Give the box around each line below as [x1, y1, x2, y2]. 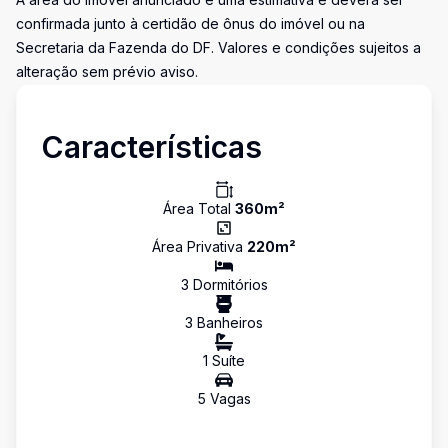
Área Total [163, 200, 235, 217]
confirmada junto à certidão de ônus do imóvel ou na [16, 15, 365, 32]
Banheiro [193, 314, 256, 331]
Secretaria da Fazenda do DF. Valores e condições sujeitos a [16, 39, 421, 56]
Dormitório [188, 276, 261, 293]
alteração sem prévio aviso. [16, 63, 198, 80]
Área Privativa [152, 238, 247, 255]
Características [41, 129, 262, 165]
